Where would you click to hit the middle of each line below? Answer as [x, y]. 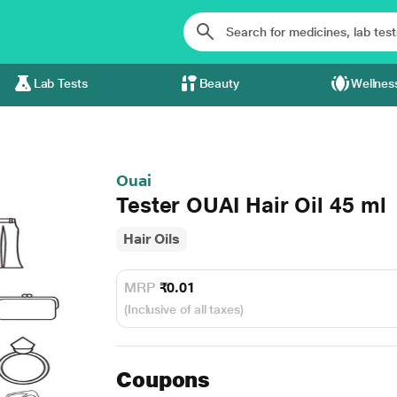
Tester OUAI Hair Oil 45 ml [251, 205]
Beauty [219, 83]
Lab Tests [60, 83]
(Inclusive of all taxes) [183, 309]
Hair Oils [152, 239]
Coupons [163, 380]
